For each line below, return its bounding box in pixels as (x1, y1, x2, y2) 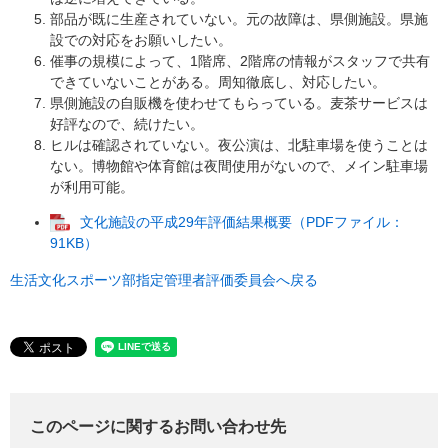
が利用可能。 (50, 179, 134, 195)
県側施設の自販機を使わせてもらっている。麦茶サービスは (50, 95, 428, 111)
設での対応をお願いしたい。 (50, 32, 232, 48)
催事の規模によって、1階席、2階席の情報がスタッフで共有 (50, 53, 430, 69)
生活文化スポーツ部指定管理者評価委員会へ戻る (10, 272, 318, 289)
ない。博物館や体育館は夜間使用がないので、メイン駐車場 (50, 158, 428, 174)
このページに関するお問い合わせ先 (30, 418, 286, 436)
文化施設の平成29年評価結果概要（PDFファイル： (80, 214, 404, 230)
